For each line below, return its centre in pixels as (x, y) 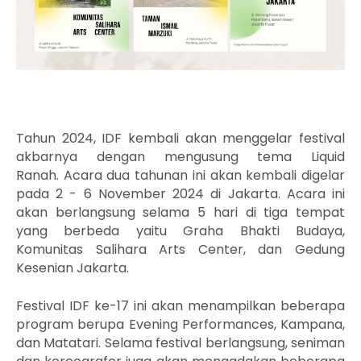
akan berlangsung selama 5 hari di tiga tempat (180, 212)
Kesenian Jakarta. (73, 268)
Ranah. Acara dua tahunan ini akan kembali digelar (180, 175)
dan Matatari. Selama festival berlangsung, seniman (180, 343)
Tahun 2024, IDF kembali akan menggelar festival (180, 138)
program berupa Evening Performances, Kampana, (180, 324)
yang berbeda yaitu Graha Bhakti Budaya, (180, 231)
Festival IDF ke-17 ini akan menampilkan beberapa (180, 306)
